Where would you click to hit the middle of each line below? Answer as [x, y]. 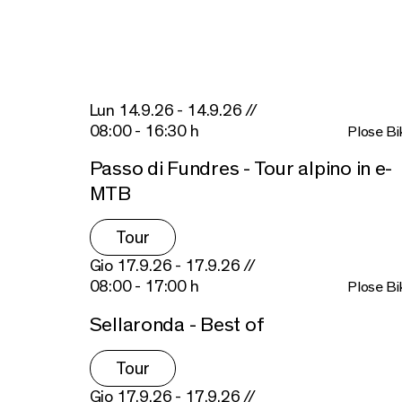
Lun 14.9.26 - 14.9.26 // [174, 110]
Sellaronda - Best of [177, 325]
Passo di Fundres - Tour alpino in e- [241, 169]
